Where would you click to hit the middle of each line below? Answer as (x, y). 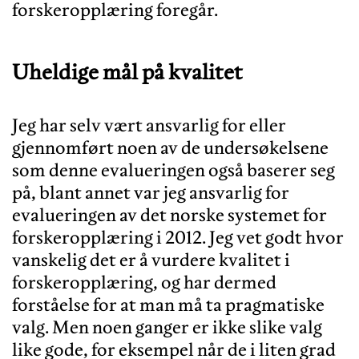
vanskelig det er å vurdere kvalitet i (151, 259)
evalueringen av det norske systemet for (169, 214)
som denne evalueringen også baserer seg (173, 169)
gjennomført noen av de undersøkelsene (170, 147)
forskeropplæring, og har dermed (144, 282)
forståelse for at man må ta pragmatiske (168, 304)
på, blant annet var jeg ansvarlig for (151, 192)
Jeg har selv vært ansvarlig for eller (149, 125)
